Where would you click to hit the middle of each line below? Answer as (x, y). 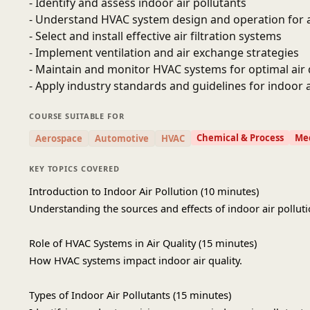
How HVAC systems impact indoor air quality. (136, 260)
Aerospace (59, 138)
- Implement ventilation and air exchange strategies (164, 53)
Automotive (122, 138)
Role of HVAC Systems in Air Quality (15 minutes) (143, 243)
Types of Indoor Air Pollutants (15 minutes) (130, 295)
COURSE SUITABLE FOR (77, 116)
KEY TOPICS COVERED (74, 168)
